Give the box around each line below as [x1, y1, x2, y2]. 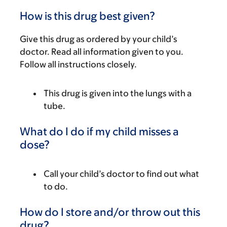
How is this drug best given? [20, 10, 155, 22]
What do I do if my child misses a [20, 125, 179, 138]
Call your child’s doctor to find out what [44, 169, 199, 179]
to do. [44, 181, 68, 192]
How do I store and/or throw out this [20, 206, 200, 218]
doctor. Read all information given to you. [20, 47, 183, 57]
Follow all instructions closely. [20, 59, 137, 69]
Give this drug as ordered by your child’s [20, 34, 177, 44]
